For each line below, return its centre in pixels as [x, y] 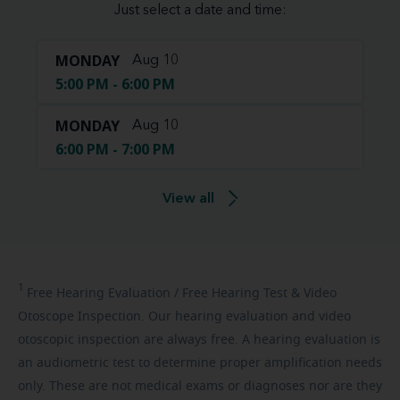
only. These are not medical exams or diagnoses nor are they [200, 386]
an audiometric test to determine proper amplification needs [200, 363]
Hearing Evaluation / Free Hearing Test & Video [195, 293]
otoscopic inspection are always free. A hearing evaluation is [199, 340]
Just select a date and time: [200, 10]
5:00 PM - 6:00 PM [115, 83]
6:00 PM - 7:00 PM [115, 149]
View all [188, 199]
